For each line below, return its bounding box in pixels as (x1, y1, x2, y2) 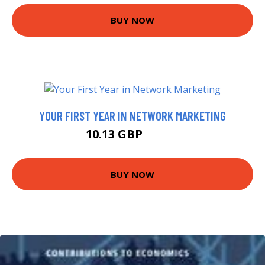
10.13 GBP (85, 126, 146, 143)
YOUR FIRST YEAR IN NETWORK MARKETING (39, 108, 226, 124)
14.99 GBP (145, 131, 180, 141)
